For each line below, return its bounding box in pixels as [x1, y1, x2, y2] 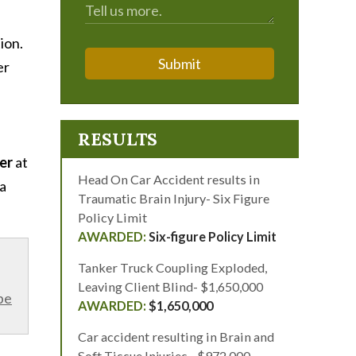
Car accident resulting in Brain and [78, 329, 274, 344]
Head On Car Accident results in [78, 172, 260, 187]
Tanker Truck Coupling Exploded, [78, 260, 267, 275]
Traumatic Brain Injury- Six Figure [78, 191, 269, 206]
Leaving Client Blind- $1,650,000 [78, 279, 263, 294]
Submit [158, 55, 201, 72]
